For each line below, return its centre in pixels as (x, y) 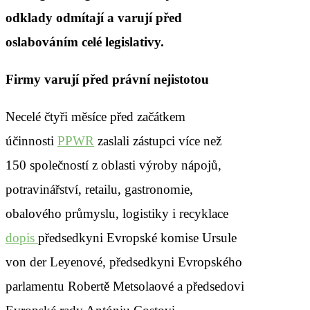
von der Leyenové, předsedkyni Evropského (124, 262)
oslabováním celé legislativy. (85, 42)
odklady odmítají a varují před (94, 17)
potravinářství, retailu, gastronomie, (99, 189)
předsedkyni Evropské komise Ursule (137, 237)
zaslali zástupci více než (158, 140)
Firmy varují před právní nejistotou (107, 79)
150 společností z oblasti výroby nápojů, (113, 165)
